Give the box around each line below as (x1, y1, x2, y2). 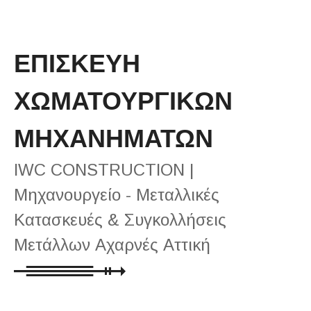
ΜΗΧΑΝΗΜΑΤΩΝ (14, 124, 213, 153)
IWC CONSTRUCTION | (14, 160, 194, 179)
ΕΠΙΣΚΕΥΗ (14, 49, 140, 78)
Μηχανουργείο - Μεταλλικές (14, 185, 219, 204)
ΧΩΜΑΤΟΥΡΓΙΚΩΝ (14, 86, 233, 115)
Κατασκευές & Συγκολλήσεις (14, 210, 226, 229)
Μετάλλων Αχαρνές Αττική (14, 235, 215, 254)
